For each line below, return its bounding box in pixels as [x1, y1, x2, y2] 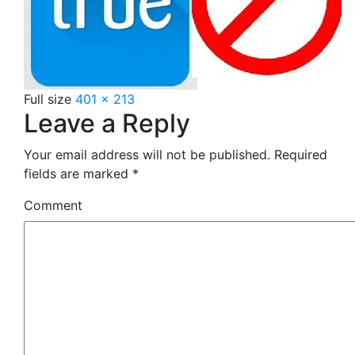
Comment [24, 197, 82, 213]
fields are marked [24, 165, 132, 181]
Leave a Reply [24, 107, 190, 139]
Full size [24, 90, 75, 107]
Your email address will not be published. [24, 146, 270, 162]
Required [270, 146, 327, 162]
